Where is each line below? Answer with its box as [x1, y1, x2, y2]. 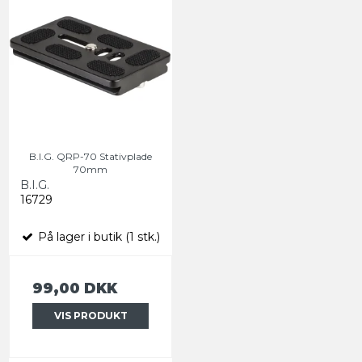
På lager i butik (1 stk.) [35, 229, 160, 245]
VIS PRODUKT [53, 309, 128, 322]
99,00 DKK [32, 280, 117, 297]
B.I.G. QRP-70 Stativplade [29, 150, 152, 163]
